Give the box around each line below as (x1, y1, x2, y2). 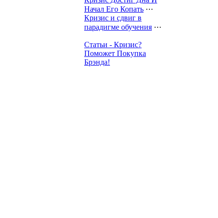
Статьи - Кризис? (84, 40, 142, 49)
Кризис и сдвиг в (84, 13, 142, 22)
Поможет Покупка (84, 49, 146, 57)
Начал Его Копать (84, 4, 144, 13)
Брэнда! (84, 57, 110, 66)
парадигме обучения (84, 22, 152, 31)
